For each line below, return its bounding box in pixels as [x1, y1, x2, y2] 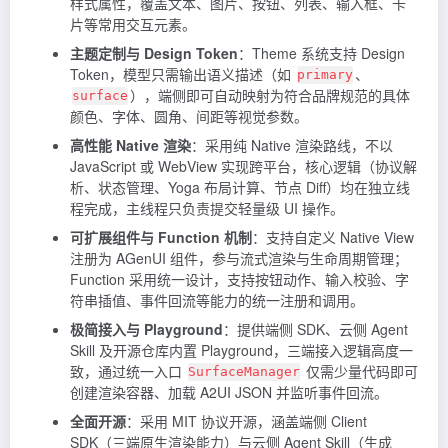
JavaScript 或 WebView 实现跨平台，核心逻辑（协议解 [70, 156, 417, 177]
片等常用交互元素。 [70, 14, 196, 35]
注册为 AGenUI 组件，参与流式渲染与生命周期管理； [70, 248, 408, 269]
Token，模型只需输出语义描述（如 [70, 64, 295, 85]
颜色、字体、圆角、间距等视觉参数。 [70, 106, 308, 127]
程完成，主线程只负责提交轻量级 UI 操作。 [70, 198, 344, 219]
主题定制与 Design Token [70, 43, 238, 64]
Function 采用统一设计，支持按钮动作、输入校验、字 [70, 269, 409, 290]
